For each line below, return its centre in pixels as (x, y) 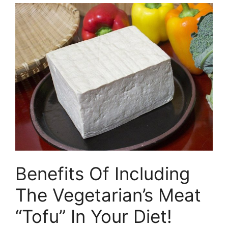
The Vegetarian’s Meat (108, 195)
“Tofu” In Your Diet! (94, 216)
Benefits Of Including (103, 173)
